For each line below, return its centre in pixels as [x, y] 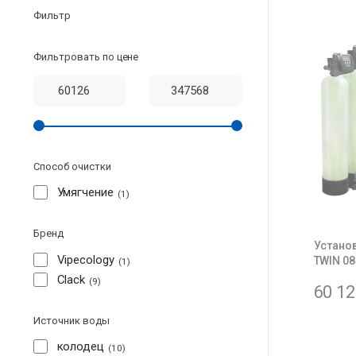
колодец [81, 347]
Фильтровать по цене [86, 57]
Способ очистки [72, 166]
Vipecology [86, 259]
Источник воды [72, 320]
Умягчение [85, 193]
